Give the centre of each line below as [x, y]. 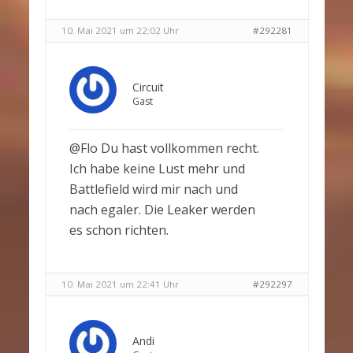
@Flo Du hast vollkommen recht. [164, 149]
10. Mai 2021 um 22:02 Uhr [120, 31]
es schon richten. [119, 230]
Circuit [148, 87]
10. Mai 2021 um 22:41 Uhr [120, 284]
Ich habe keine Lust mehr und [157, 169]
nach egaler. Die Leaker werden [162, 210]
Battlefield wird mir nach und [153, 190]
